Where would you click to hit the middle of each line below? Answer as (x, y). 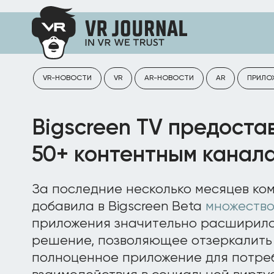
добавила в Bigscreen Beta (119, 207)
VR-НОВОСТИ (67, 78)
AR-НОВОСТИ (169, 78)
